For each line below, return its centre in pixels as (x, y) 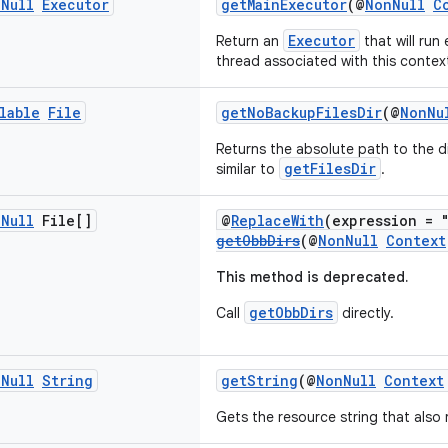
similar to (247, 169)
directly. (366, 313)
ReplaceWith (277, 220)
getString (259, 380)
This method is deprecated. (312, 277)
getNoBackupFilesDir (301, 112)
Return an (249, 41)
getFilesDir (330, 168)
